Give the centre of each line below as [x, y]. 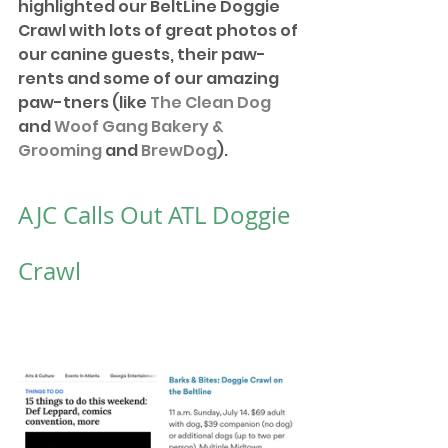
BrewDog [179, 150]
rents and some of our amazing [150, 78]
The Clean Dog [210, 102]
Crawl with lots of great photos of [159, 30]
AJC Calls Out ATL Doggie [157, 214]
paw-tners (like [84, 102]
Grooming [60, 150]
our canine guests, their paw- [142, 54]
